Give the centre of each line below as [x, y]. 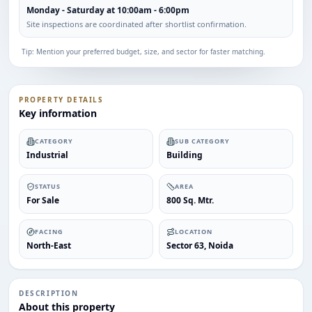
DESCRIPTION [49, 293]
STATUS [48, 186]
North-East [49, 245]
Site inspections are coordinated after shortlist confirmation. [136, 24]
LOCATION [194, 232]
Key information [58, 113]
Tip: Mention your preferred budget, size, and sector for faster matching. [143, 52]
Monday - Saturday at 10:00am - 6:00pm [108, 10]
